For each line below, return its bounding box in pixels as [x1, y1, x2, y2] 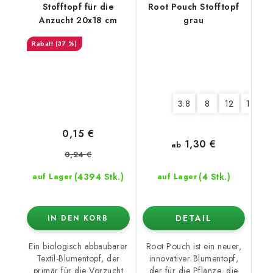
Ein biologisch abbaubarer [29, 240, 128, 253]
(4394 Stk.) [74, 171, 124, 183]
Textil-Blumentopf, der [36, 252, 120, 265]
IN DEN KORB [48, 213, 109, 224]
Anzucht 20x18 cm [39, 13, 118, 26]
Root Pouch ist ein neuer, [146, 240, 241, 253]
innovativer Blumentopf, [149, 252, 238, 265]
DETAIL [175, 212, 212, 225]
